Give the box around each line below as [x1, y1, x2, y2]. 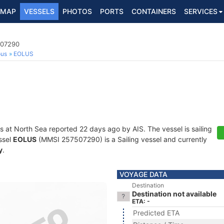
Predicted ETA [133, 208, 179, 217]
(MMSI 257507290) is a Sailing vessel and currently [36, 135, 207, 143]
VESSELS [24, 7, 54, 15]
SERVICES [184, 7, 217, 15]
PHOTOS [62, 7, 92, 15]
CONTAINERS [131, 7, 176, 15]
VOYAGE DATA [119, 170, 167, 178]
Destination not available [132, 189, 216, 198]
